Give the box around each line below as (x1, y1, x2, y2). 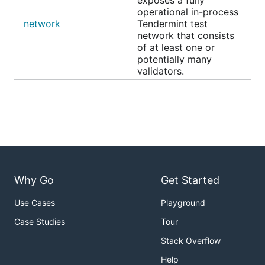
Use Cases (14, 198, 55, 208)
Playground (161, 198, 205, 208)
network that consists (137, 30, 234, 41)
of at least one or (137, 41, 215, 53)
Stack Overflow (161, 235, 221, 246)
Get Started (161, 174, 219, 187)
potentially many (137, 53, 212, 65)
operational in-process (137, 6, 238, 18)
